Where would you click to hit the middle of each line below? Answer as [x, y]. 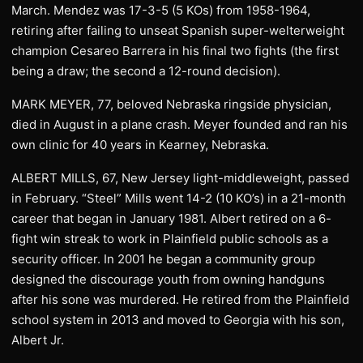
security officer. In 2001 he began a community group [163, 258]
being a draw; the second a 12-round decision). [146, 70]
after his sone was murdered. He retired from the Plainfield [180, 299]
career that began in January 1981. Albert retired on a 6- [171, 218]
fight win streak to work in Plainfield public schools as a [170, 238]
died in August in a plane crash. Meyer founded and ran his [179, 124]
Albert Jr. [38, 340]
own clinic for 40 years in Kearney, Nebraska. [140, 144]
